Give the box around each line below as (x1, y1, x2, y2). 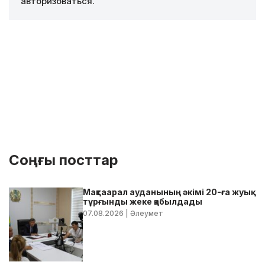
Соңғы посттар (9, 151, 118, 169)
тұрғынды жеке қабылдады (83, 196, 203, 207)
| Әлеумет (124, 209, 164, 218)
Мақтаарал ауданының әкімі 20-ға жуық (83, 187, 251, 198)
